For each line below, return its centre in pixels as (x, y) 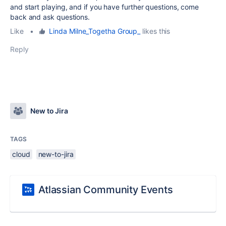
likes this (155, 31)
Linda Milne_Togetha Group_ (95, 31)
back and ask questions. (50, 17)
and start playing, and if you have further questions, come (105, 7)
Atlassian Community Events (106, 190)
